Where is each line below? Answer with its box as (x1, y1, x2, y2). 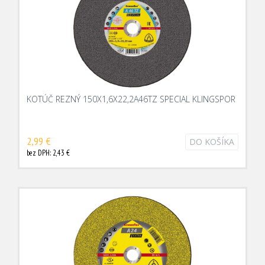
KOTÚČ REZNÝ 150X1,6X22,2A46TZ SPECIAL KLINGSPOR (27, 93, 235, 105)
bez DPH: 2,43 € (27, 148, 70, 158)
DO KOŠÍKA (189, 136, 234, 147)
